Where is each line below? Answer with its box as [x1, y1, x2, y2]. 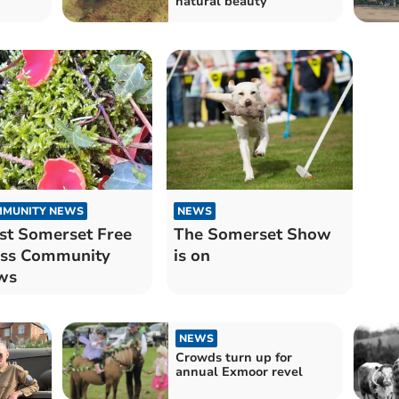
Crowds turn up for [175, 349, 292, 367]
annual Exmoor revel [175, 363, 303, 381]
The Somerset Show [173, 224, 331, 246]
